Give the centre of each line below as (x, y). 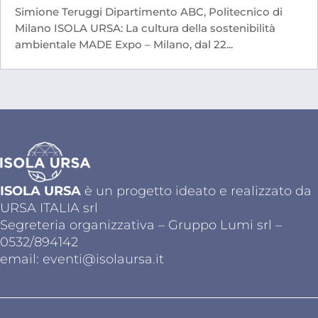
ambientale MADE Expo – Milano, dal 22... (124, 45)
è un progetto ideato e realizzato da (196, 191)
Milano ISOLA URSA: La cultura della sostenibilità (145, 28)
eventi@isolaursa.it (103, 259)
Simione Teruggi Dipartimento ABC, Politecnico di (149, 12)
